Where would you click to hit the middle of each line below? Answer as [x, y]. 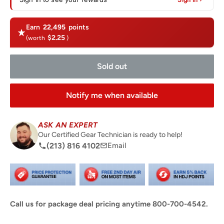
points [78, 27]
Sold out [112, 66]
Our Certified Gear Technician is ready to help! [110, 134]
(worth [36, 38]
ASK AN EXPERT [68, 125]
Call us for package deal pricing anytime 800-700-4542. [109, 204]
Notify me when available [112, 95]
